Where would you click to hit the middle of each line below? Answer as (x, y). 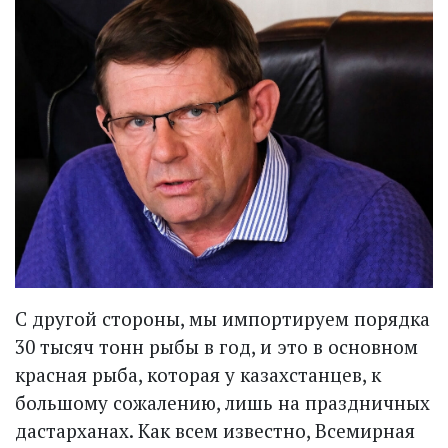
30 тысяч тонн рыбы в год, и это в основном (216, 347)
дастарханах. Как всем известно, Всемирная (215, 431)
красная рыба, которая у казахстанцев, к (198, 375)
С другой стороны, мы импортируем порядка (222, 319)
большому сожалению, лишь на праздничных (222, 403)
